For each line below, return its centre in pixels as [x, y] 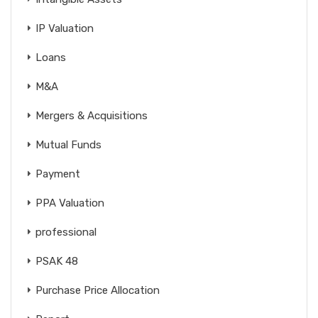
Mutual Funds [68, 144]
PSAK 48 [57, 261]
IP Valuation [65, 28]
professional [66, 232]
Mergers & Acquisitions [92, 115]
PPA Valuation [70, 203]
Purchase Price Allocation [98, 290]
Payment [58, 174]
